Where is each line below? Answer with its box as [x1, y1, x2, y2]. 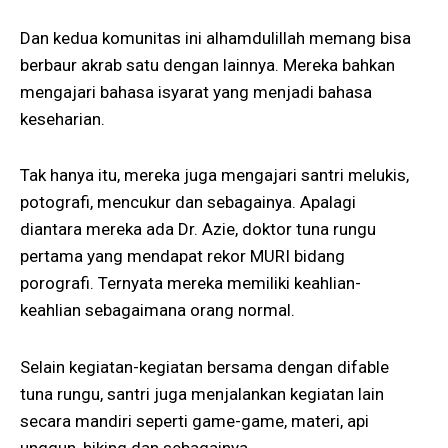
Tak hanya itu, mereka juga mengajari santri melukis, [20, 165, 409, 186]
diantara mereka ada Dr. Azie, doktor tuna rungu [20, 219, 376, 240]
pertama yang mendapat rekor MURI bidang [20, 246, 345, 267]
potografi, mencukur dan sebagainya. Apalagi [20, 192, 356, 213]
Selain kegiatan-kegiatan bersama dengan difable [20, 357, 389, 378]
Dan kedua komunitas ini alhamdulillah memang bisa [20, 27, 411, 48]
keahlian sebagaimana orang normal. [20, 300, 295, 321]
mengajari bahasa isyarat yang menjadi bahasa [20, 81, 372, 102]
